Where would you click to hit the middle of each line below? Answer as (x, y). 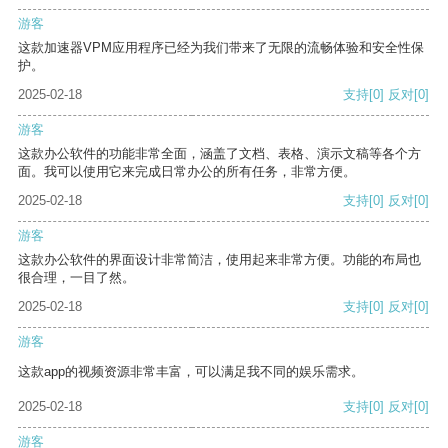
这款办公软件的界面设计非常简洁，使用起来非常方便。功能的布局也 (219, 260)
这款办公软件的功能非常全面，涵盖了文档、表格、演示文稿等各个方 (219, 154)
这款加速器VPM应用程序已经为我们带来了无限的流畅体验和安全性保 (221, 48)
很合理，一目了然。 (76, 278)
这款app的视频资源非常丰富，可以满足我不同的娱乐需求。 (191, 372)
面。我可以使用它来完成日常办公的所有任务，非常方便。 (187, 172)
